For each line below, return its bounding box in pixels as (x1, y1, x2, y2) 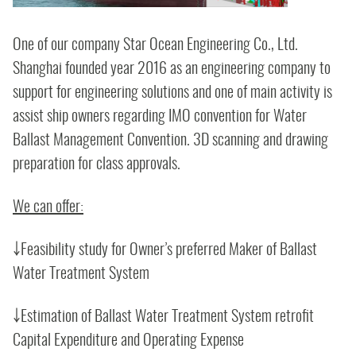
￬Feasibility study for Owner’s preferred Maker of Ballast (13, 242, 317, 258)
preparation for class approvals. (13, 157, 180, 172)
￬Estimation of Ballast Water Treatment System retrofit (13, 309, 314, 325)
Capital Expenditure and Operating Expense (13, 333, 244, 349)
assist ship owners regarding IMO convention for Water (13, 109, 307, 125)
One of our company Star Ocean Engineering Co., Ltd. (13, 37, 298, 53)
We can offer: (13, 199, 83, 215)
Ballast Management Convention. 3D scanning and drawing (13, 133, 328, 149)
